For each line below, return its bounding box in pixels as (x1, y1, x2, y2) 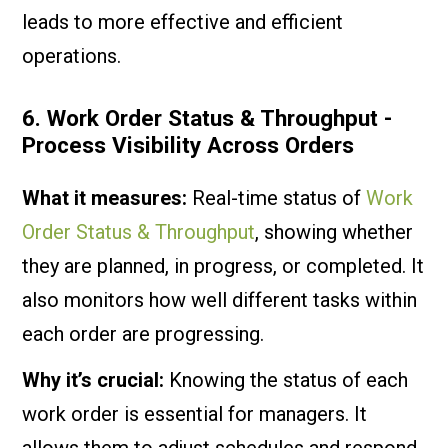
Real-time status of (187, 186, 367, 210)
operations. (22, 44, 122, 68)
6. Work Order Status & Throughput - (22, 105, 393, 131)
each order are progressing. (22, 322, 265, 346)
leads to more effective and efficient (22, 10, 344, 34)
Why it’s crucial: (22, 368, 165, 392)
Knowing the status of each (164, 368, 409, 392)
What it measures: (22, 186, 188, 210)
